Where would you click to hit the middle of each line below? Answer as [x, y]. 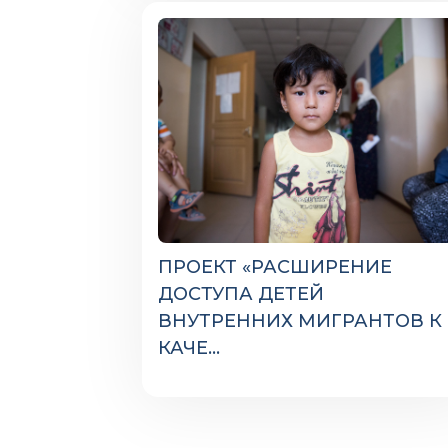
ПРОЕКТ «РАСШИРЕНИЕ [275, 267]
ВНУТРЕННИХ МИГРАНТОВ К [300, 321]
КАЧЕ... [189, 348]
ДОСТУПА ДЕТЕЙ [241, 294]
